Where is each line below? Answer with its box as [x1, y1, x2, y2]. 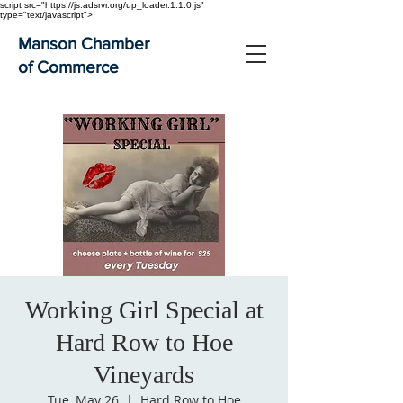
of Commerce [18, 58, 119, 76]
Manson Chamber [18, 34, 149, 53]
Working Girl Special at [24, 296, 264, 324]
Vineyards [94, 361, 194, 389]
